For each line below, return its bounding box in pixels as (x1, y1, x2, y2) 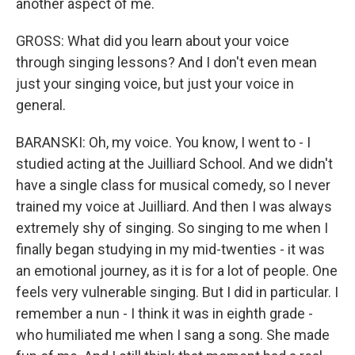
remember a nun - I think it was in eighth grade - (16, 305, 313, 322)
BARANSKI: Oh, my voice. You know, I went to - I (16, 134, 311, 151)
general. (16, 97, 66, 113)
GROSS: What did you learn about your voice (16, 32, 289, 49)
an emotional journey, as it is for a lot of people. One (16, 262, 338, 279)
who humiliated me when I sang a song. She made (16, 326, 330, 343)
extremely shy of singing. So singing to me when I (16, 219, 328, 236)
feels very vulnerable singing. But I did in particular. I (16, 284, 338, 300)
